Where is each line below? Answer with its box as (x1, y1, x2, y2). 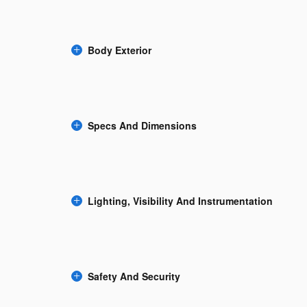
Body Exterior (88, 43, 151, 58)
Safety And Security (88, 269, 180, 284)
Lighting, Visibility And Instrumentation (88, 194, 273, 208)
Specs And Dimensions (88, 119, 197, 133)
